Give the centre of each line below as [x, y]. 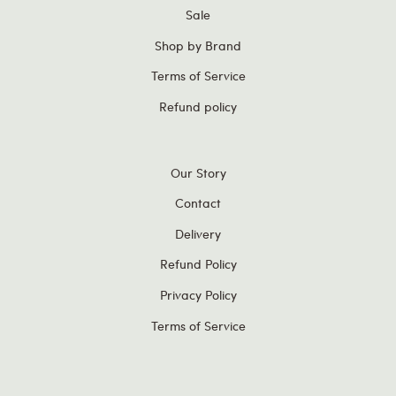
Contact [198, 203]
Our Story [198, 172]
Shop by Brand [198, 45]
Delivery [198, 233]
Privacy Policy [198, 294]
